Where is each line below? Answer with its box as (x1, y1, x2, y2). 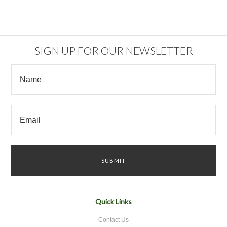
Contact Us (98, 216, 129, 223)
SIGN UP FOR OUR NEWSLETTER (34, 44, 193, 57)
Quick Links (95, 197, 132, 206)
